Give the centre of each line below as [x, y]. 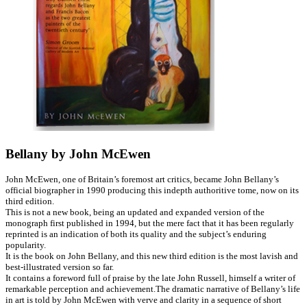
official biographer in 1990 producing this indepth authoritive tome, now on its [152, 191]
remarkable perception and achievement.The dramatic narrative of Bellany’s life [153, 289]
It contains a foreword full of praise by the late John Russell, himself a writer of [150, 278]
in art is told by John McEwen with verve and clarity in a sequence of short [144, 300]
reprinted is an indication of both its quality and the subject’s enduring [136, 234]
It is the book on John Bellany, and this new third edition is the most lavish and [152, 256]
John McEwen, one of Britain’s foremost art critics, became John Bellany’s [142, 180]
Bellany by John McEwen [78, 153]
